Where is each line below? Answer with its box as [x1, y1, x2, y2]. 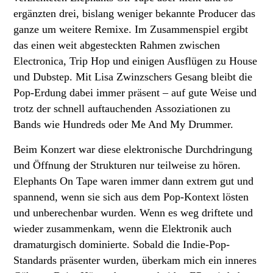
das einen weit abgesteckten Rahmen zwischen [13, 38, 220, 51]
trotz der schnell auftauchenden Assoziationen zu [13, 102, 230, 115]
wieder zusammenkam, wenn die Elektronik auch [13, 222, 232, 235]
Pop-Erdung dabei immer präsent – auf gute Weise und [13, 86, 257, 99]
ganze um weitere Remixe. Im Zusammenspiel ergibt [13, 23, 248, 35]
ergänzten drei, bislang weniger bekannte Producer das [13, 7, 255, 19]
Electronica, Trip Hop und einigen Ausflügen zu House [13, 54, 257, 67]
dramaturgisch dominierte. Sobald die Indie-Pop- [13, 238, 230, 250]
